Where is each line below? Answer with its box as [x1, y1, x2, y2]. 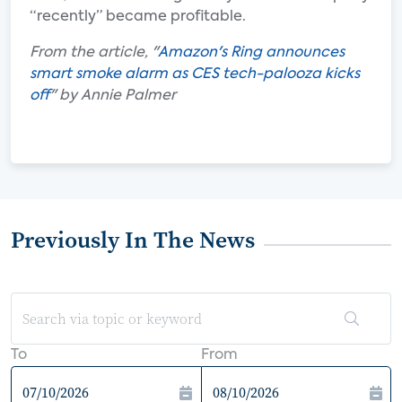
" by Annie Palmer [49, 89, 176, 103]
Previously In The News [11, 223, 255, 256]
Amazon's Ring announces [158, 46, 345, 60]
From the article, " [30, 46, 158, 60]
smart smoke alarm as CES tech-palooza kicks [30, 67, 360, 82]
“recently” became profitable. [30, 10, 246, 24]
